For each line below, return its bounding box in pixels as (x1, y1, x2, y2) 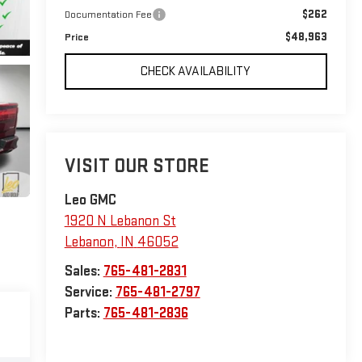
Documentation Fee (64, 7, 152, 21)
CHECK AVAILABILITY (141, 63, 251, 79)
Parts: (64, 305, 103, 322)
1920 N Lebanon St (64, 213, 176, 230)
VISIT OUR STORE (64, 154, 209, 179)
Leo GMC (64, 192, 116, 209)
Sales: (64, 263, 103, 280)
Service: (64, 284, 116, 301)
